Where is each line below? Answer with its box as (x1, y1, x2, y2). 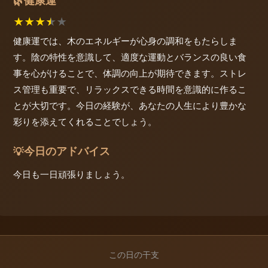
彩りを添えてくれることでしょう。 (13, 116, 157, 128)
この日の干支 (109, 249, 159, 260)
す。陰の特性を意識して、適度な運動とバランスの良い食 (13, 51, 246, 63)
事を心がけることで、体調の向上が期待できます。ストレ (13, 68, 246, 80)
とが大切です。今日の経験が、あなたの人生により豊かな (13, 100, 246, 112)
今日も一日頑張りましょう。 (13, 168, 130, 180)
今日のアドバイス (24, 145, 110, 158)
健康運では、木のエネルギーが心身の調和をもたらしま (13, 35, 237, 47)
